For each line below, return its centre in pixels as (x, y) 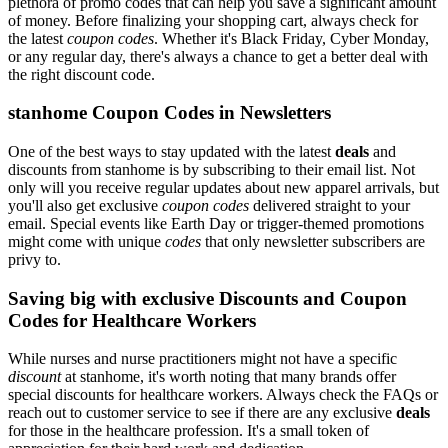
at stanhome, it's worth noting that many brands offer (228, 377)
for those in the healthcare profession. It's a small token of (188, 431)
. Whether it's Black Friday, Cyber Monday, (291, 38)
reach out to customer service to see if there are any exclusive (202, 413)
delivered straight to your (329, 205)
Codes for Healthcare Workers (132, 320)
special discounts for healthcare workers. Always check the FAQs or (223, 395)
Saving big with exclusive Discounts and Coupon (207, 298)
